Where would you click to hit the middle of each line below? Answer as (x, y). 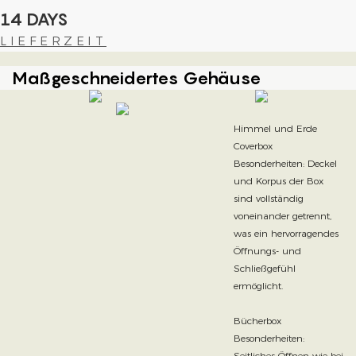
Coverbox (253, 145)
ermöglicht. (258, 285)
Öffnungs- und (267, 250)
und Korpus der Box (278, 180)
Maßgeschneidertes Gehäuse (137, 77)
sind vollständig (268, 198)
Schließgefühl (264, 268)
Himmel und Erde (275, 128)
